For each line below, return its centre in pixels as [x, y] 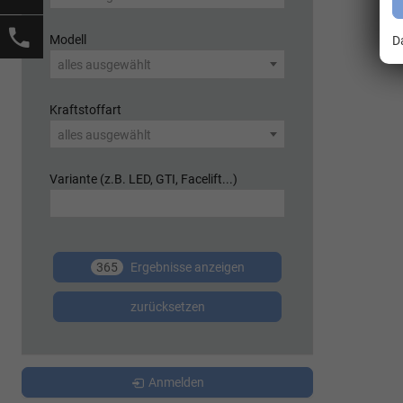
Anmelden [176, 383]
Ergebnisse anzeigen [186, 268]
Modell [68, 40]
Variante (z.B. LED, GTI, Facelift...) [143, 179]
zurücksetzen [167, 307]
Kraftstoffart [85, 110]
